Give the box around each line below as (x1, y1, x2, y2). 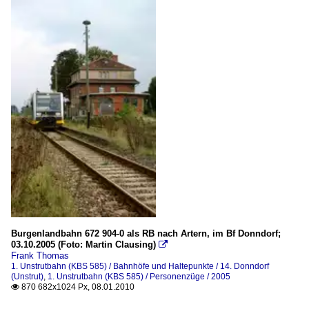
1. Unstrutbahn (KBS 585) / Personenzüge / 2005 (48, 272, 230, 281)
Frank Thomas (11, 250, 69, 261)
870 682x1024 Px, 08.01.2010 (19, 282, 134, 292)
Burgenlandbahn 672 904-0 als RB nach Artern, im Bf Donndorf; (11, 228, 281, 239)
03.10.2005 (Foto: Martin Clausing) (11, 239, 156, 250)
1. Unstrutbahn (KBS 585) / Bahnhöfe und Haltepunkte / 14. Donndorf (11, 261, 269, 271)
